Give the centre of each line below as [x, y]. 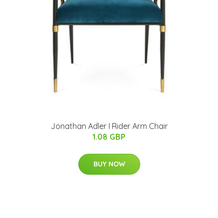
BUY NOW [109, 164]
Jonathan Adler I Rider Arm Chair [109, 126]
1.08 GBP [109, 137]
